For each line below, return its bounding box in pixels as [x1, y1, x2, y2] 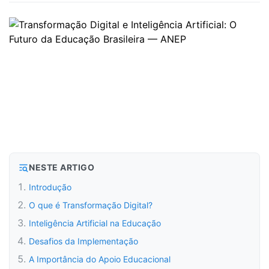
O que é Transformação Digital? [29, 200, 153, 210]
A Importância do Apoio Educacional [29, 254, 171, 264]
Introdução [29, 182, 71, 192]
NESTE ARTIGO [29, 162, 94, 172]
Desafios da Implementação [29, 236, 138, 246]
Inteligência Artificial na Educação [29, 218, 161, 228]
